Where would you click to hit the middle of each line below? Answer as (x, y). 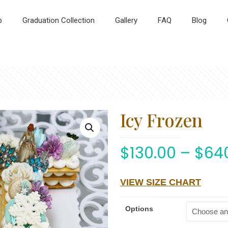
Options (139, 209)
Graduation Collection (58, 20)
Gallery (126, 20)
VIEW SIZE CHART (161, 182)
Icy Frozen (161, 120)
